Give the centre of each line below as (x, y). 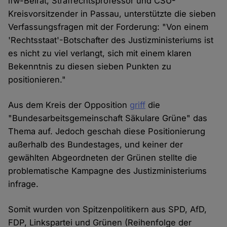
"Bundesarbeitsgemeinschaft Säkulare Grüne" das (108, 118)
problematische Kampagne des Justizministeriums (108, 171)
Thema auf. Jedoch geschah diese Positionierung (107, 131)
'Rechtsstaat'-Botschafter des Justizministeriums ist (111, 40)
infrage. (24, 184)
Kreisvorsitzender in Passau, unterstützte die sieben (112, 14)
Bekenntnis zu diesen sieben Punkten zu (90, 67)
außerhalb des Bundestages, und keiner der (96, 145)
